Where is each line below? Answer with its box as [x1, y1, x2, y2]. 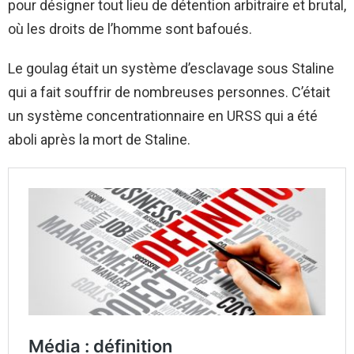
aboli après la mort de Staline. [8, 130, 190, 148]
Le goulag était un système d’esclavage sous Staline [8, 59, 334, 77]
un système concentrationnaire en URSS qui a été [8, 107, 318, 124]
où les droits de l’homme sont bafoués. [8, 20, 252, 37]
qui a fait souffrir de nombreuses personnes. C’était [8, 83, 330, 100]
